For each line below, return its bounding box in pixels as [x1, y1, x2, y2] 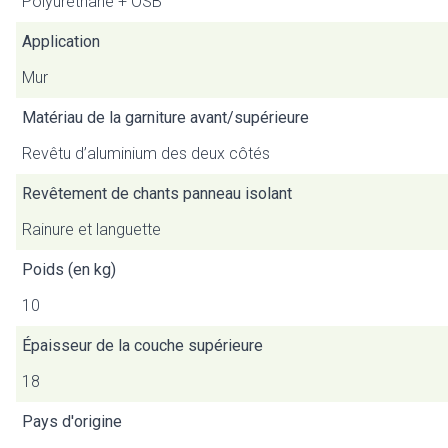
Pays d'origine [22, 412, 122, 431]
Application [22, 32, 100, 51]
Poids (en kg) [22, 260, 116, 279]
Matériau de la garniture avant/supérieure [22, 108, 309, 127]
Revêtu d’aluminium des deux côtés [22, 144, 270, 163]
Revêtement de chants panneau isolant [22, 184, 292, 203]
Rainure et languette [22, 220, 161, 239]
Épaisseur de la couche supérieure [22, 336, 263, 355]
